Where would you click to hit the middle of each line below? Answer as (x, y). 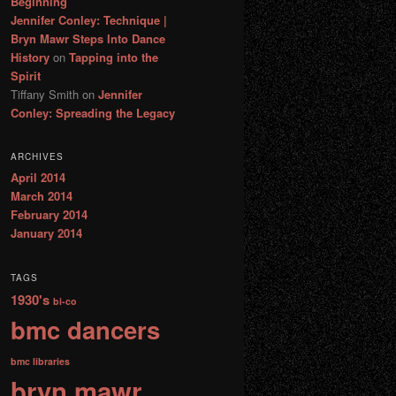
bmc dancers (85, 329)
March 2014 (42, 196)
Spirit (26, 75)
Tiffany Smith (45, 94)
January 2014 (46, 233)
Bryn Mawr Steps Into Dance (88, 38)
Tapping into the (114, 57)
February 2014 (49, 215)
